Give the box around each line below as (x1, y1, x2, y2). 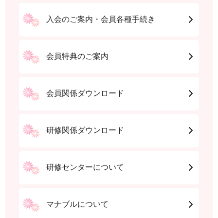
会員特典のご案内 (46, 52, 109, 61)
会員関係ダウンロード (46, 89, 125, 98)
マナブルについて (46, 200, 109, 209)
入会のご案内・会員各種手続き (46, 15, 156, 24)
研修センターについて (46, 163, 125, 172)
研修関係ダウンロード (46, 126, 125, 135)
